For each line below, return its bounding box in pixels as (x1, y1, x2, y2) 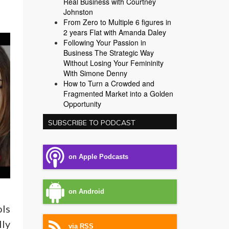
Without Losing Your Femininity (63, 58, 164, 68)
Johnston (63, 7, 93, 17)
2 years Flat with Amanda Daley (63, 27, 166, 37)
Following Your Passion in (63, 37, 146, 48)
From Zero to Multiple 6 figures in (63, 17, 171, 27)
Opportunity (63, 99, 101, 109)
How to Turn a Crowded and (63, 78, 154, 88)
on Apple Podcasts (68, 153, 128, 161)
